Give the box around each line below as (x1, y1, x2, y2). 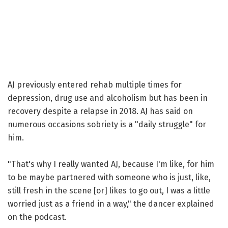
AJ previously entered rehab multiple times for (8, 79, 182, 90)
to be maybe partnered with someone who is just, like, (8, 172, 211, 182)
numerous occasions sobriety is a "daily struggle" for (8, 119, 206, 129)
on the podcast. (8, 212, 67, 222)
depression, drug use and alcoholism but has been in (8, 93, 208, 103)
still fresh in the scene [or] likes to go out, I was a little (8, 185, 210, 195)
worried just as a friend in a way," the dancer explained (8, 198, 214, 209)
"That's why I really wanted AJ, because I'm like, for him (8, 159, 214, 169)
